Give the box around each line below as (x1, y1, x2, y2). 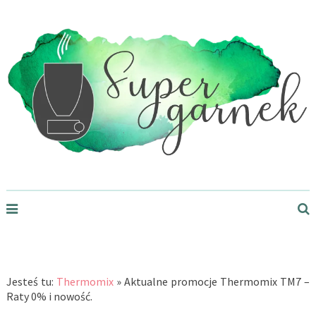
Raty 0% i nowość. (6, 289, 92, 304)
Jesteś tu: (6, 274, 56, 289)
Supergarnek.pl (5, 28, 79, 42)
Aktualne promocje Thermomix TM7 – (124, 274, 310, 289)
